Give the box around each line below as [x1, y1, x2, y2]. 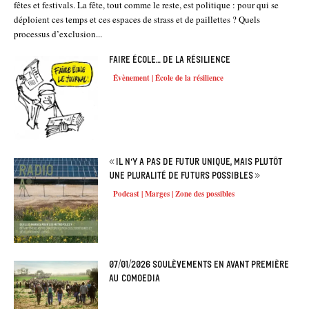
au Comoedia [109, 272, 161, 284]
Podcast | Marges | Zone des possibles [113, 188, 235, 200]
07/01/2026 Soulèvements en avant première [109, 258, 290, 270]
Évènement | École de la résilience [113, 72, 224, 83]
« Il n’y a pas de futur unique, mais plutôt [109, 156, 283, 168]
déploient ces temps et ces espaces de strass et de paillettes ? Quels [14, 12, 260, 26]
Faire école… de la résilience [109, 53, 231, 66]
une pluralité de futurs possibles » [109, 170, 261, 182]
